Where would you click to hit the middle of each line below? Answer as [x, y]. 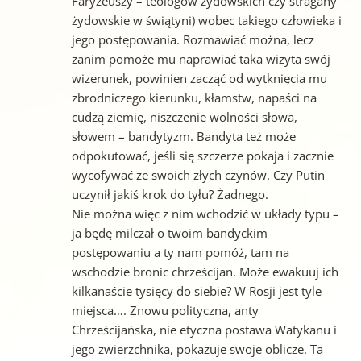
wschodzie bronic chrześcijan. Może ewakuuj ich [205, 271]
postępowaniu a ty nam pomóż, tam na [180, 252]
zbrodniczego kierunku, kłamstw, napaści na [194, 97]
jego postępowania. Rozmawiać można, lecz [193, 39]
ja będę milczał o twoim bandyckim [169, 232]
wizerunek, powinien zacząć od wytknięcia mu [199, 78]
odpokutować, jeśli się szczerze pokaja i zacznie [202, 155]
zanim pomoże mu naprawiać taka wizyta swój [201, 58]
